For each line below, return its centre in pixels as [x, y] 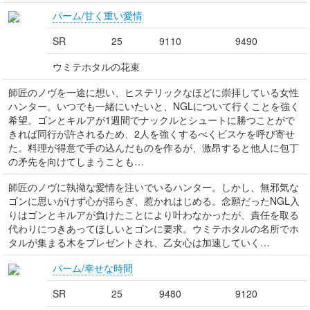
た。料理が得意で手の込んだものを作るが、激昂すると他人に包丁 [154, 147]
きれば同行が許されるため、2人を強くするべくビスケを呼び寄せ [152, 134]
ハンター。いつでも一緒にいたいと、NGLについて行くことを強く [154, 106]
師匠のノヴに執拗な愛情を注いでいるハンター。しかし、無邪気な [154, 187]
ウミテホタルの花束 [96, 66]
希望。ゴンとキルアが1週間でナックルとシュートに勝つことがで [152, 120]
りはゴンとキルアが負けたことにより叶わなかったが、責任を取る [154, 215]
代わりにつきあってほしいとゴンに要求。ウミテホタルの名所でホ [154, 228]
